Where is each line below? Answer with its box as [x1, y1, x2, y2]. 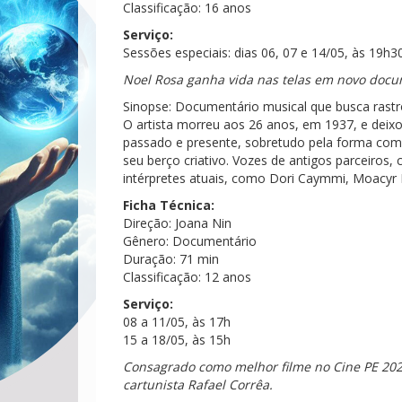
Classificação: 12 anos [123, 268, 251, 285]
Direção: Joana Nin [123, 214, 232, 232]
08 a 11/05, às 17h [123, 313, 231, 330]
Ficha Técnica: [123, 197, 214, 214]
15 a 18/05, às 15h [123, 331, 231, 348]
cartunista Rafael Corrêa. [123, 376, 273, 393]
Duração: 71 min [123, 250, 219, 267]
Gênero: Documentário [123, 232, 257, 249]
